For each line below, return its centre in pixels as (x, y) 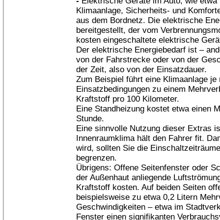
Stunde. (90, 119)
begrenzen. (96, 158)
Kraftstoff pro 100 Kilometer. (128, 99)
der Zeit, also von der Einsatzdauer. (141, 69)
